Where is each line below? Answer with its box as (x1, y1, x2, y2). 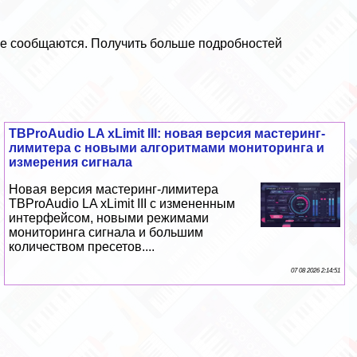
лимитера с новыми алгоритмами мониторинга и (9, 141, 325, 155)
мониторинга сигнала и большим (9, 226, 204, 240)
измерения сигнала (9, 155, 133, 170)
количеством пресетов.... (9, 240, 155, 254)
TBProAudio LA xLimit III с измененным (9, 197, 236, 211)
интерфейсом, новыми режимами (9, 211, 210, 226)
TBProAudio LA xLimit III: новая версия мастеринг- (9, 127, 326, 141)
